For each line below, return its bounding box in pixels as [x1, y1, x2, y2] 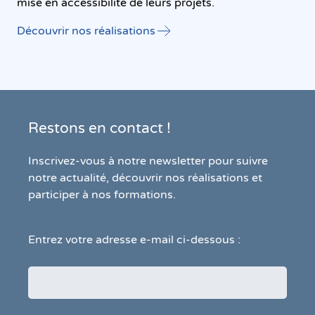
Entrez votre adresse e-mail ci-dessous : [28, 232, 240, 247]
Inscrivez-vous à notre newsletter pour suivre [28, 153, 268, 168]
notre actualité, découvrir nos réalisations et [28, 170, 262, 185]
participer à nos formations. [28, 187, 176, 202]
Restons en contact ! [28, 119, 171, 137]
